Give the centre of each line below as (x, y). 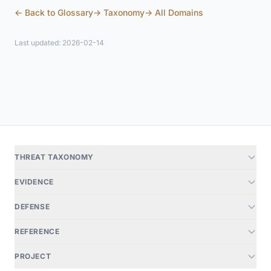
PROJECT (33, 256)
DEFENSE (32, 207)
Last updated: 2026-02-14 (59, 43)
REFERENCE (37, 231)
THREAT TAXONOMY (54, 157)
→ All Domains (174, 12)
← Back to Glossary (54, 12)
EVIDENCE (34, 182)
